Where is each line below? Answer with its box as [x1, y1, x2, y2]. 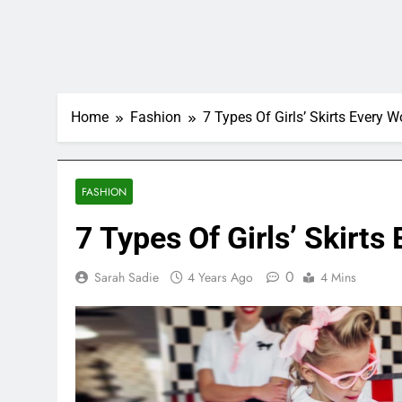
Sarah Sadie [94, 267, 159, 286]
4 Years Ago [188, 267, 253, 286]
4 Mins [320, 267, 356, 286]
